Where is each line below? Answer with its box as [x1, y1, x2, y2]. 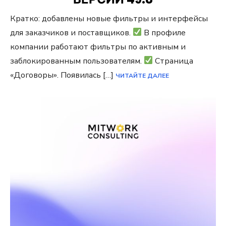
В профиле [142, 27, 186, 38]
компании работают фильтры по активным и [10, 41, 186, 52]
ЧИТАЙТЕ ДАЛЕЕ [116, 71, 169, 80]
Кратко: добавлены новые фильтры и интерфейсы [10, 13, 208, 24]
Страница [153, 55, 194, 67]
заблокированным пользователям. [10, 55, 144, 67]
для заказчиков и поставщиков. [10, 27, 133, 38]
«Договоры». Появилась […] [10, 69, 116, 81]
